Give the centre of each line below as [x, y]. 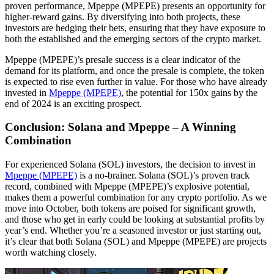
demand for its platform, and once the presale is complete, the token [135, 70]
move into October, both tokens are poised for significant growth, [130, 208]
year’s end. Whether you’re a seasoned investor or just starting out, [133, 230]
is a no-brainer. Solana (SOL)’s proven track [163, 175]
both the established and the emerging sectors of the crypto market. [133, 39]
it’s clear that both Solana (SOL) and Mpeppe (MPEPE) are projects [136, 241]
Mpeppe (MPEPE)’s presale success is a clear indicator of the [123, 59]
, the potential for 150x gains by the [189, 92]
